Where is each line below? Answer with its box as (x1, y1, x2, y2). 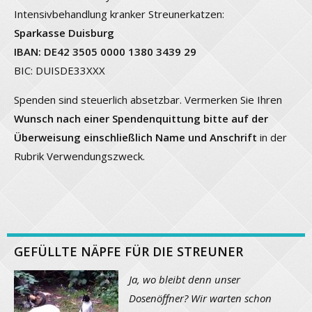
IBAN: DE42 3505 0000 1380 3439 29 (14, 45, 196, 59)
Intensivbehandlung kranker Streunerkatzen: (14, 7, 224, 22)
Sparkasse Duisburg (14, 26, 114, 40)
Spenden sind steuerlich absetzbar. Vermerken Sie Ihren (14, 93, 282, 107)
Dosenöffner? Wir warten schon (129, 291, 272, 306)
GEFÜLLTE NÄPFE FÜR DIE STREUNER (14, 243, 243, 260)
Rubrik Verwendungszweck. (14, 149, 145, 164)
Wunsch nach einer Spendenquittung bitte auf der (14, 111, 268, 126)
